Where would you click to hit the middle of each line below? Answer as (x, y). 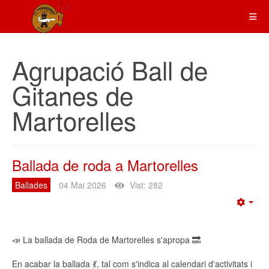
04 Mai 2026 (83, 185)
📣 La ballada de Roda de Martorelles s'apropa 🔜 (106, 240)
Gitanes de (73, 95)
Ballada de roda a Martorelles (105, 165)
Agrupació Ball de (110, 70)
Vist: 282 (146, 185)
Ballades (31, 185)
